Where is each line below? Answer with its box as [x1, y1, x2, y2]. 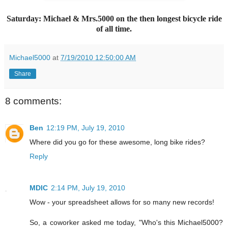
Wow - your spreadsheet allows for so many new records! [30, 197, 214, 206]
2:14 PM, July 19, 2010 [51, 183, 125, 192]
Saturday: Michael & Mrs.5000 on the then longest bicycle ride [6, 14, 222, 23]
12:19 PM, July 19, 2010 [46, 123, 125, 132]
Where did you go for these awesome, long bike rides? [30, 137, 205, 146]
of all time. [96, 24, 132, 34]
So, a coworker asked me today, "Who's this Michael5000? [30, 218, 223, 226]
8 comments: [5, 96, 62, 107]
